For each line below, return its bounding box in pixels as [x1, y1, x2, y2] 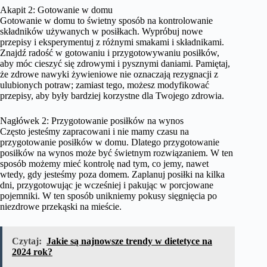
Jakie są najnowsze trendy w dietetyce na [46, 236, 212, 246]
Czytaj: [12, 236, 42, 246]
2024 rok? [12, 247, 52, 257]
